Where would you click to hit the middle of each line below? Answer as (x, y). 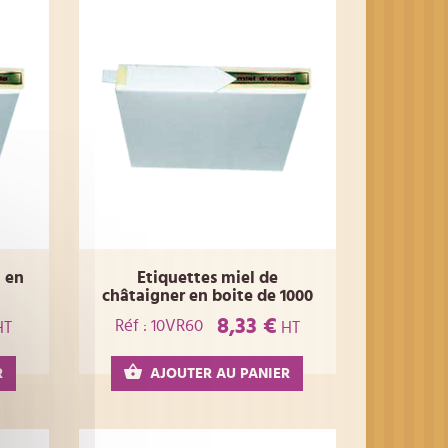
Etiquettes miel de (207, 277)
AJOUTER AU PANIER (220, 373)
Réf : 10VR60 (158, 326)
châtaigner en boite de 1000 (207, 295)
